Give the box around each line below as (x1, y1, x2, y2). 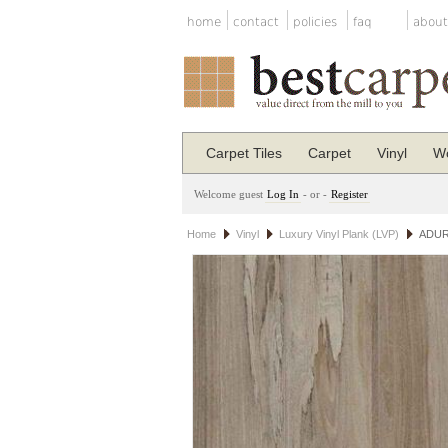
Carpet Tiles (206, 145, 282, 161)
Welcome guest (194, 188, 263, 200)
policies (293, 15, 337, 29)
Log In (267, 188, 299, 200)
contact (233, 15, 279, 29)
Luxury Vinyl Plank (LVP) (278, 228, 399, 240)
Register (331, 188, 368, 200)
